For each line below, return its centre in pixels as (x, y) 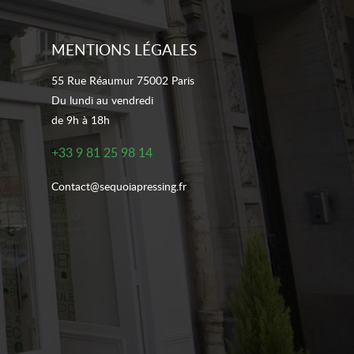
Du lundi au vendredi (102, 100)
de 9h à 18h (80, 120)
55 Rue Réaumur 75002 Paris (122, 80)
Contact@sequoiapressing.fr (119, 186)
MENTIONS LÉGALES (124, 49)
